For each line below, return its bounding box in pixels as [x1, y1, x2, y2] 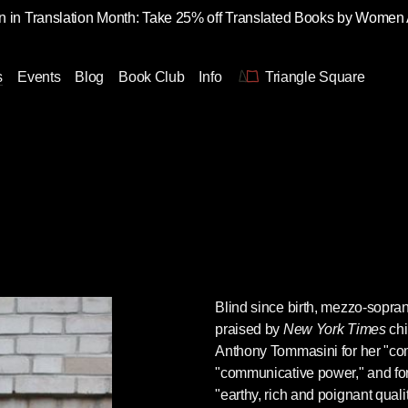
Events [17, 69, 61, 85]
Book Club [118, 69, 185, 85]
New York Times [282, 321, 386, 337]
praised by [215, 321, 283, 337]
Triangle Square [264, 69, 365, 85]
